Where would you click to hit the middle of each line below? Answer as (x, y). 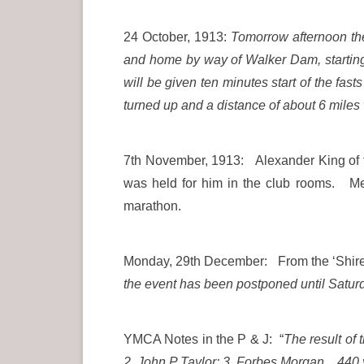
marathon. (152, 206)
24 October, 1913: (178, 37)
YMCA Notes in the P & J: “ (204, 339)
